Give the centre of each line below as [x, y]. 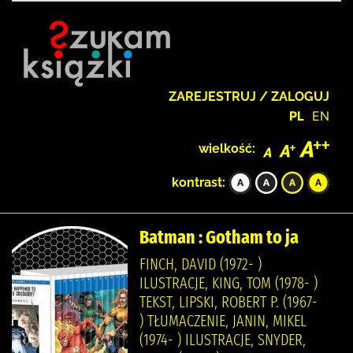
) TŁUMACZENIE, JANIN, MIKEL [223, 320]
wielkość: [227, 148]
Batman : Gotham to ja [219, 237]
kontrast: [199, 182]
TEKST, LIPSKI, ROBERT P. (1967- [229, 301]
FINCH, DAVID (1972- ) [201, 264]
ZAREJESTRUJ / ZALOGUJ [249, 97]
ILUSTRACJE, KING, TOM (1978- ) [229, 282]
